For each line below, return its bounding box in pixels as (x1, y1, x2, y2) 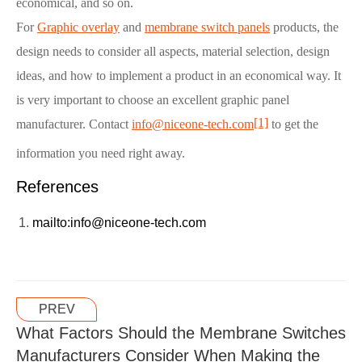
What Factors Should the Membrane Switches (16, 323, 346, 342)
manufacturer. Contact (16, 116, 132, 131)
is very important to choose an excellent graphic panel (16, 92, 289, 107)
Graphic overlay (37, 19, 120, 34)
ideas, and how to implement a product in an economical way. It (16, 68, 341, 82)
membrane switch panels (145, 19, 270, 34)
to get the (268, 116, 318, 131)
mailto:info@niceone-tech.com (32, 215, 206, 229)
